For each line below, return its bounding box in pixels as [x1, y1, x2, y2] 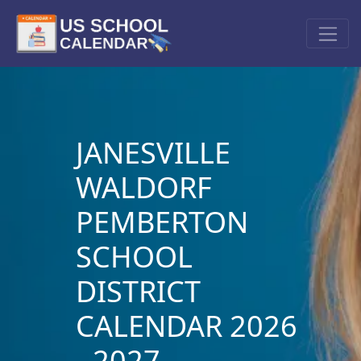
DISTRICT [75, 271, 201, 311]
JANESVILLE [75, 132, 230, 172]
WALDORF [75, 167, 212, 207]
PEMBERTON [75, 201, 248, 242]
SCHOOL [75, 236, 193, 276]
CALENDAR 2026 [75, 305, 297, 346]
